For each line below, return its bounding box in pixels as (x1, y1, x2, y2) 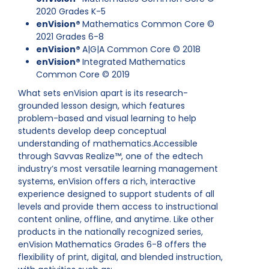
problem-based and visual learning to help (18, 112, 196, 124)
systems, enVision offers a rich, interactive (18, 175, 196, 187)
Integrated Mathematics (82, 56, 186, 68)
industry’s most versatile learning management (18, 163, 218, 175)
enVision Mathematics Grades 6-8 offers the (18, 238, 207, 250)
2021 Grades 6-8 (36, 31, 104, 43)
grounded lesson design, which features (18, 100, 185, 112)
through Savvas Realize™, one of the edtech (18, 150, 203, 162)
